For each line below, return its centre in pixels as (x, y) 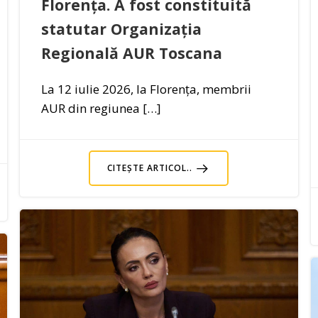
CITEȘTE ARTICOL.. (150, 168)
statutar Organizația (121, 29)
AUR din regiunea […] (101, 109)
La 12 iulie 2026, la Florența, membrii (146, 89)
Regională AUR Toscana (131, 53)
